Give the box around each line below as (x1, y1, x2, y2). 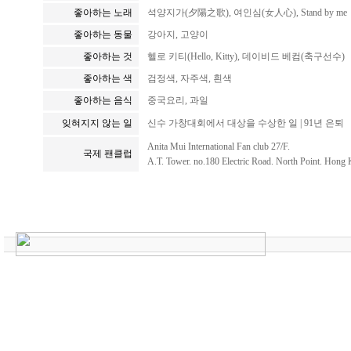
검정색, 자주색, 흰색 (147, 73, 232, 84)
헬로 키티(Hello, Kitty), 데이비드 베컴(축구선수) (147, 51, 345, 62)
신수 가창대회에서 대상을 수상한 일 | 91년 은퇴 (147, 118, 344, 128)
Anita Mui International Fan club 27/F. (147, 141, 290, 152)
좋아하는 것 (83, 51, 132, 62)
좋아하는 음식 (74, 95, 132, 106)
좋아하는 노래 (74, 7, 132, 18)
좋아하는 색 (83, 73, 132, 84)
